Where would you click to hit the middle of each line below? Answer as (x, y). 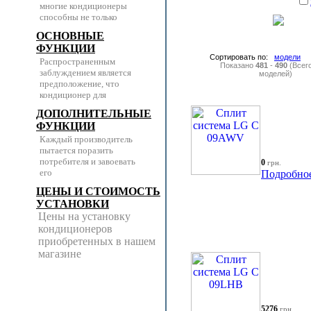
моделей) (276, 74)
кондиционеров (75, 229)
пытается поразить (76, 150)
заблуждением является (85, 73)
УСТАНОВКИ (73, 204)
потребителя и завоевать (87, 161)
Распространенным (77, 61)
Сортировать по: (242, 57)
